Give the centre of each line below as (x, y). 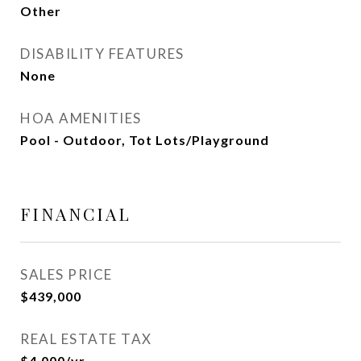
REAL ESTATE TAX (86, 339)
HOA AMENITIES (81, 118)
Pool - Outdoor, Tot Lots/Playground (145, 140)
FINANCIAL (76, 214)
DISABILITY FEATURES (102, 54)
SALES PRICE (66, 274)
